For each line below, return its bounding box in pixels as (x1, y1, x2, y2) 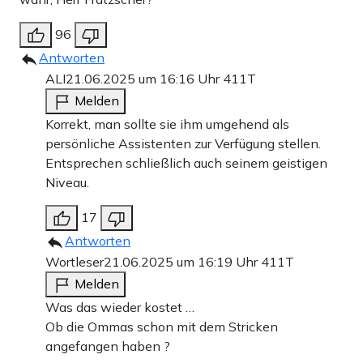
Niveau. (45, 174, 89, 191)
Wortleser (45, 254, 104, 271)
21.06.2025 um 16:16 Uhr (66, 70, 223, 88)
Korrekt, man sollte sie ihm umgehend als (45, 116, 289, 133)
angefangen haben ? (45, 338, 170, 355)
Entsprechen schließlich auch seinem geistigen (45, 155, 327, 172)
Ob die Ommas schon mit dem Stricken (45, 318, 278, 335)
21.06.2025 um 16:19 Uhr (104, 254, 261, 271)
